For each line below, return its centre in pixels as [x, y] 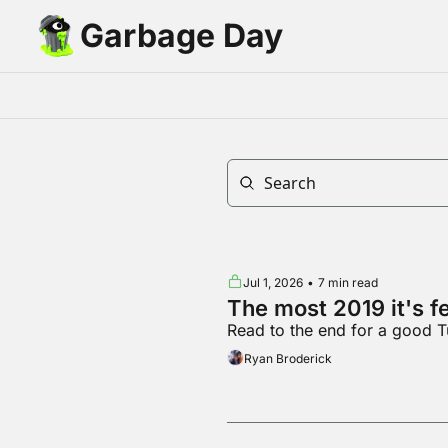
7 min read [347, 283]
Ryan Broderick [287, 359]
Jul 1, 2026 [272, 283]
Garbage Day [181, 35]
